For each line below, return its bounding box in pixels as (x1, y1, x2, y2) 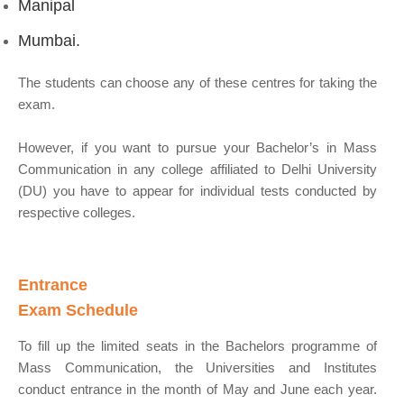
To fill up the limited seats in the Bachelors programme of (18, 337, 377, 353)
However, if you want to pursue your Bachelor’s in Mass (18, 140, 377, 156)
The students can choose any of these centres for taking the (18, 75, 377, 91)
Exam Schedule (18, 300, 138, 319)
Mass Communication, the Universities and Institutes (18, 359, 377, 375)
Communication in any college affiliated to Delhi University (18, 161, 377, 178)
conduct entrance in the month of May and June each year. (18, 381, 377, 397)
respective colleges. (18, 205, 135, 221)
